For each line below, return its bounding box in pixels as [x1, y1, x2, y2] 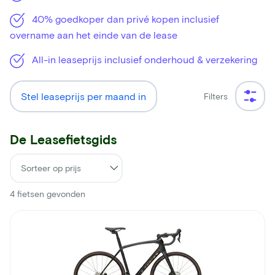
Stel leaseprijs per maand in [21, 90, 146, 102]
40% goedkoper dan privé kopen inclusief [29, 12, 219, 25]
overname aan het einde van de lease [10, 28, 177, 41]
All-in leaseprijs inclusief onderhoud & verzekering [29, 53, 257, 65]
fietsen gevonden [15, 188, 85, 199]
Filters [204, 90, 228, 101]
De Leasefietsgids [10, 131, 117, 147]
